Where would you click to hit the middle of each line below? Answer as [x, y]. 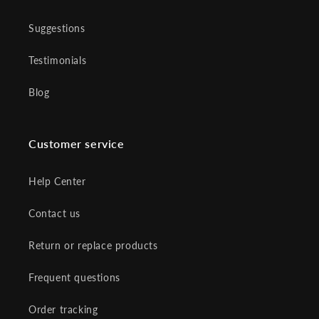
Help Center [57, 181]
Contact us [54, 213]
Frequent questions [74, 277]
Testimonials [58, 60]
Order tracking [63, 309]
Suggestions [57, 28]
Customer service [77, 143]
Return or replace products [93, 245]
